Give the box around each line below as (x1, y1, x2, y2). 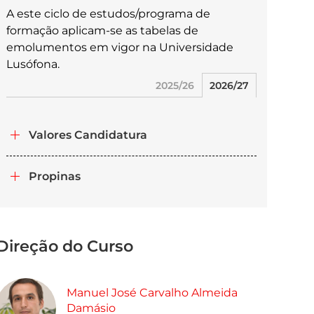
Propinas (29, 170, 81, 183)
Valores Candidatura (29, 128, 148, 142)
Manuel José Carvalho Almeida (66, 286, 238, 299)
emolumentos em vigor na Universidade (6, 41, 234, 54)
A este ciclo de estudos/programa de (6, 7, 211, 20)
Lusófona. (6, 57, 60, 71)
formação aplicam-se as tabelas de (6, 24, 199, 37)
